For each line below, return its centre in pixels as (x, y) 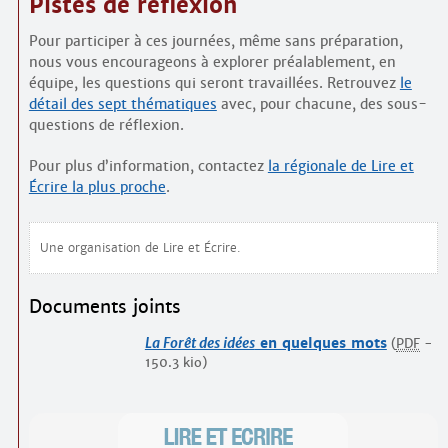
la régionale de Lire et (340, 166)
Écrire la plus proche (97, 187)
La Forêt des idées (199, 343)
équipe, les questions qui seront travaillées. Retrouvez (214, 83)
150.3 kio (173, 363)
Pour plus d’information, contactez (148, 166)
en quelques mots (320, 343)
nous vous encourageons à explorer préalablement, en (212, 62)
